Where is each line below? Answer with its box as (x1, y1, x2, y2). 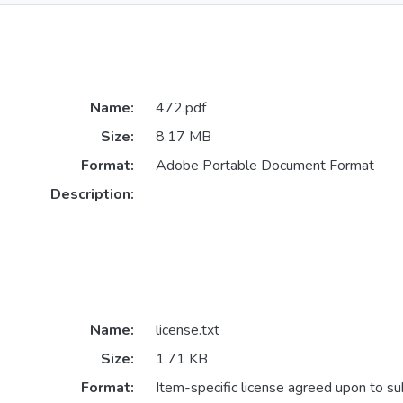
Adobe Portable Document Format (155, 156, 374, 176)
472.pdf (155, 98, 206, 119)
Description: (49, 184, 134, 205)
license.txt (155, 320, 219, 341)
